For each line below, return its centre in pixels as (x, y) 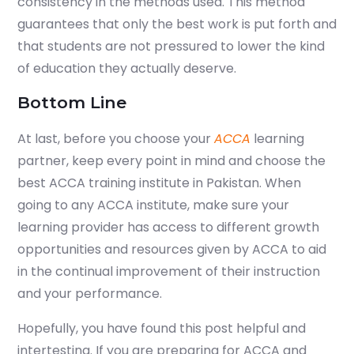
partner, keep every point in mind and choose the (171, 161)
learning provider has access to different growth (168, 228)
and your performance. (90, 294)
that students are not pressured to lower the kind (171, 47)
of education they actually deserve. (127, 69)
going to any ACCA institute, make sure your (153, 205)
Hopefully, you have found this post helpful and (162, 329)
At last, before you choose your (116, 139)
